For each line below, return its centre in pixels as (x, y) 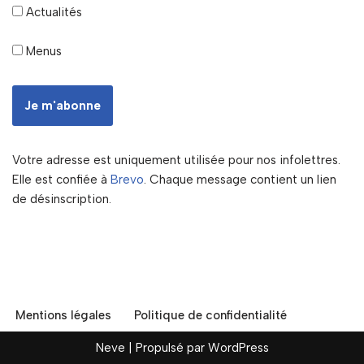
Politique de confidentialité (210, 315)
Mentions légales (63, 315)
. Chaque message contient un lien (240, 179)
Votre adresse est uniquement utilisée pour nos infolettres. (176, 160)
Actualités (52, 12)
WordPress (238, 348)
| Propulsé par (166, 348)
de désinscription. (62, 199)
